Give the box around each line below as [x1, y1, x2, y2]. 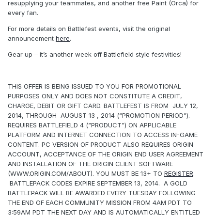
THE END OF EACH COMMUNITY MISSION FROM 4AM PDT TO [8, 198, 192, 206]
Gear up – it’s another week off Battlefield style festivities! [8, 50, 182, 58]
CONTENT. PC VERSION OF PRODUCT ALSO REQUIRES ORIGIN [8, 140, 193, 148]
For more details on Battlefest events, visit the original [8, 24, 170, 32]
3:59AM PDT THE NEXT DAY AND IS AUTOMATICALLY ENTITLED [8, 208, 200, 216]
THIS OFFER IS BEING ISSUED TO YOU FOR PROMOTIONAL [8, 82, 181, 90]
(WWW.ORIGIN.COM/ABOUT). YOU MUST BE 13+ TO [8, 169, 164, 177]
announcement [8, 34, 56, 42]
